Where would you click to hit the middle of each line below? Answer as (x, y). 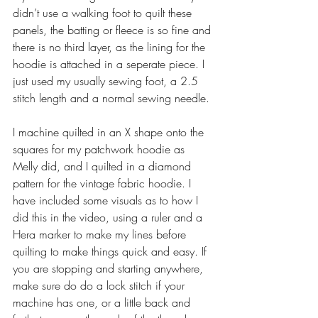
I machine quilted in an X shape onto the (110, 132)
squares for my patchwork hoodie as (100, 149)
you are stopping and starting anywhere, (110, 268)
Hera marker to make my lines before (101, 234)
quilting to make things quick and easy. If (111, 251)
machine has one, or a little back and (103, 302)
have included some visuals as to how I (107, 200)
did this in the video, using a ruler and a (109, 217)
